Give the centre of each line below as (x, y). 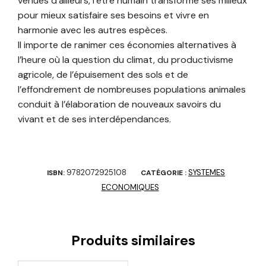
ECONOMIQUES (130, 187)
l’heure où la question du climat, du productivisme (126, 59)
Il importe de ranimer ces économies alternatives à (127, 45)
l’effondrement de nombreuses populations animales (132, 89)
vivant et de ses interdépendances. (94, 119)
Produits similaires (133, 240)
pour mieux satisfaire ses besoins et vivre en (113, 15)
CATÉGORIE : (164, 172)
